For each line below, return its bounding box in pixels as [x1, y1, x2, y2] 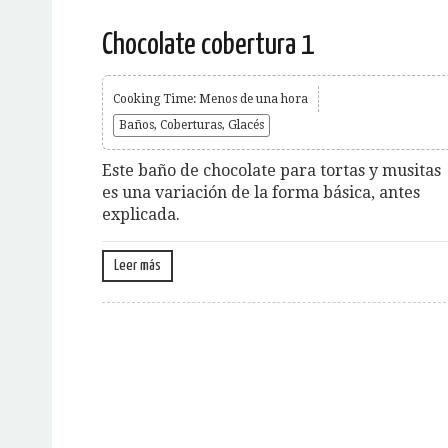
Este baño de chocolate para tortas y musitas [102, 160, 441, 180]
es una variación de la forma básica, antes [102, 182, 420, 202]
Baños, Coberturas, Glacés [119, 117, 264, 132]
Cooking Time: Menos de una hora [113, 91, 308, 106]
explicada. [102, 204, 180, 224]
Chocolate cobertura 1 [102, 29, 314, 60]
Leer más [114, 257, 161, 273]
